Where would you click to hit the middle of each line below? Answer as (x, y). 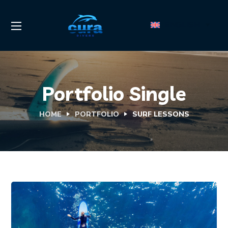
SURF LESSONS (161, 114)
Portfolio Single (114, 94)
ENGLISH (182, 25)
